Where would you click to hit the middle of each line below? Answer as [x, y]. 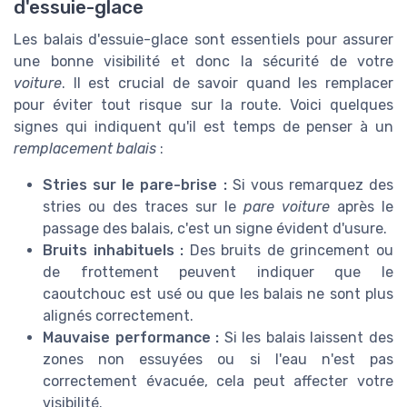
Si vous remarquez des [310, 184]
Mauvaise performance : [131, 337]
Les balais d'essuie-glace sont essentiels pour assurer [203, 39]
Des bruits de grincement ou [289, 250]
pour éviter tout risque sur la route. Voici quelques [203, 104]
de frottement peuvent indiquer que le [218, 272]
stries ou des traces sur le [143, 206]
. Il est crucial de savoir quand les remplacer [228, 83]
